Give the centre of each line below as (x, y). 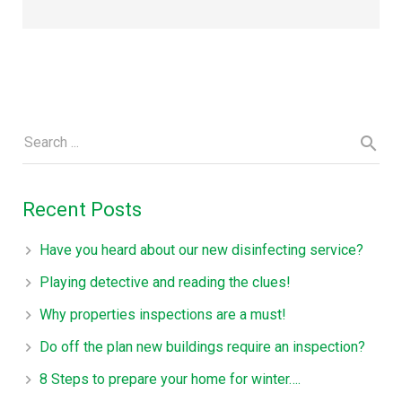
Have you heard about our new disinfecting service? (202, 249)
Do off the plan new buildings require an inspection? (203, 346)
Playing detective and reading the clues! (166, 282)
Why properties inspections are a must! (163, 314)
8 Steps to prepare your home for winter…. (170, 379)
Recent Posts (82, 209)
